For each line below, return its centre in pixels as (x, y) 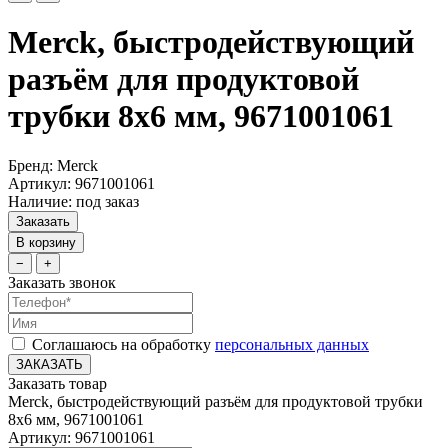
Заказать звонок (62, 282)
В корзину (46, 242)
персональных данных (292, 344)
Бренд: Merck (53, 165)
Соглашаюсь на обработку (123, 344)
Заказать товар (57, 383)
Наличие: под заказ (73, 201)
